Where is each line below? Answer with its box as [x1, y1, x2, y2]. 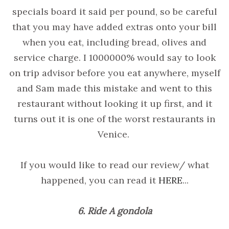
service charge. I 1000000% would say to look [13, 51, 216, 63]
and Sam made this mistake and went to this [17, 82, 212, 94]
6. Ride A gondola [77, 204, 152, 217]
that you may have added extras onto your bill [12, 20, 217, 33]
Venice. [97, 128, 132, 140]
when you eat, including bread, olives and [22, 36, 207, 48]
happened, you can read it [40, 174, 158, 186]
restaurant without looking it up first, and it [17, 97, 212, 109]
